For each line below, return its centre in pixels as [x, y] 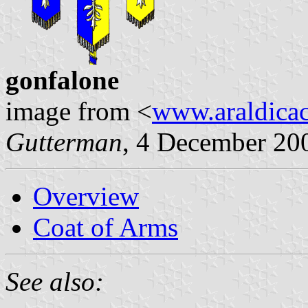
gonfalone [62, 80]
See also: [55, 281]
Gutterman [64, 142]
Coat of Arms [106, 227]
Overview [86, 196]
